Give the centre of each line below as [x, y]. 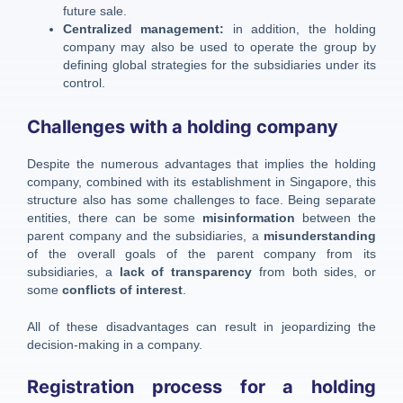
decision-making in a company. [115, 345]
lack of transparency [185, 272]
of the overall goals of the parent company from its [201, 254]
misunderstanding [320, 236]
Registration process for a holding [201, 386]
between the [336, 218]
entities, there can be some [115, 218]
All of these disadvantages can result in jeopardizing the [201, 327]
